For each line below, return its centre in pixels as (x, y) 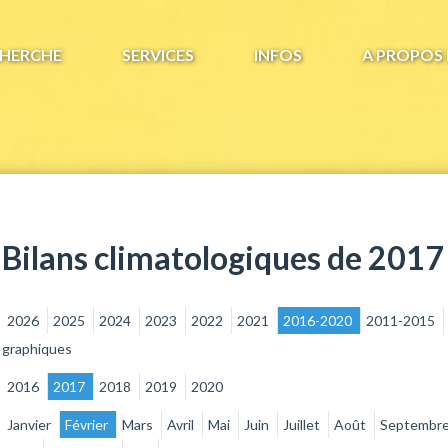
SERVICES (158, 55)
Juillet (302, 424)
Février (87, 424)
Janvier (30, 424)
